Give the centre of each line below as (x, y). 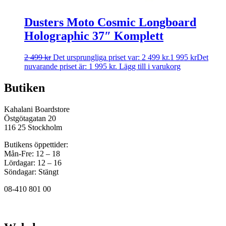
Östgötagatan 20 (30, 119)
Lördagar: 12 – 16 (33, 163)
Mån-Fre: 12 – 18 (32, 154)
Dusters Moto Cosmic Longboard (110, 22)
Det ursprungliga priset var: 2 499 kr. (111, 58)
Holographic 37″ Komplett (94, 36)
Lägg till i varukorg (150, 67)
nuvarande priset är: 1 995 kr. (71, 67)
